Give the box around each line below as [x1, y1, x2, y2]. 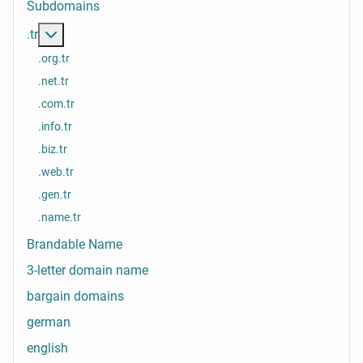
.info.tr [38, 119, 72, 133]
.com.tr [38, 96, 75, 110]
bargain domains [27, 288, 124, 305]
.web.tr [38, 164, 74, 178]
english [27, 340, 68, 357]
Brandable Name [27, 237, 122, 253]
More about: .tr [57, 26, 140, 42]
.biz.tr [38, 142, 67, 156]
